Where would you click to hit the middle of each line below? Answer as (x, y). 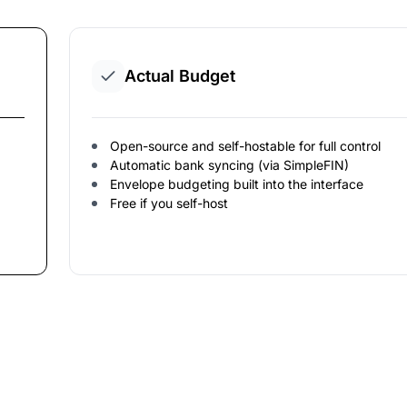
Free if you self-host (169, 203)
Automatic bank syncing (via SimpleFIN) (229, 165)
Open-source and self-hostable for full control (245, 146)
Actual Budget (180, 76)
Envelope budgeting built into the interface (237, 184)
